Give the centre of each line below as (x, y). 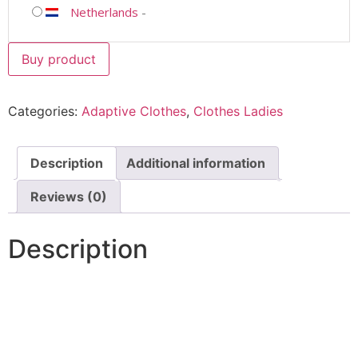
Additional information (196, 163)
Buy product (59, 59)
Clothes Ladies (238, 111)
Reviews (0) (69, 196)
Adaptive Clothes (134, 111)
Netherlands (104, 12)
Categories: (45, 111)
